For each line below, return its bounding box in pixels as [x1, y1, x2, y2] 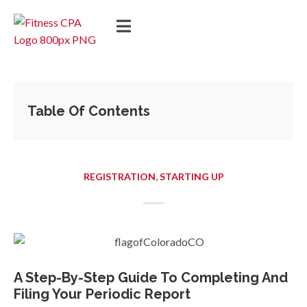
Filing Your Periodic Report [14, 286, 191, 303]
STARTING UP [159, 171, 224, 182]
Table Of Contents [27, 103, 150, 119]
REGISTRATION [83, 171, 156, 182]
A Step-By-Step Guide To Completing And [14, 269, 288, 286]
